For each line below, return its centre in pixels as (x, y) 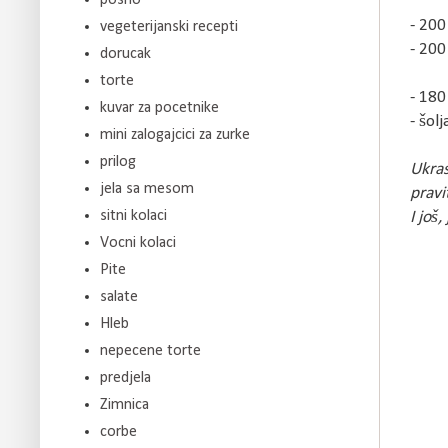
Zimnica (124, 404)
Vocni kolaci (138, 242)
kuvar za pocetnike (159, 107)
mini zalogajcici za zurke (175, 134)
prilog (118, 161)
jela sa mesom (147, 188)
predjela (125, 377)
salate (119, 296)
